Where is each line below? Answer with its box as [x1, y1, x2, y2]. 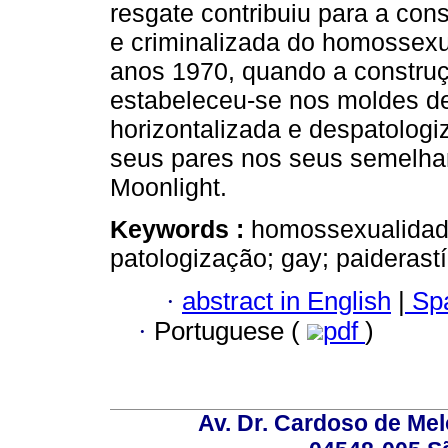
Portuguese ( [154, 316, 307, 345]
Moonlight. [110, 173, 227, 202]
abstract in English [182, 286, 391, 315]
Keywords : [110, 215, 251, 244]
